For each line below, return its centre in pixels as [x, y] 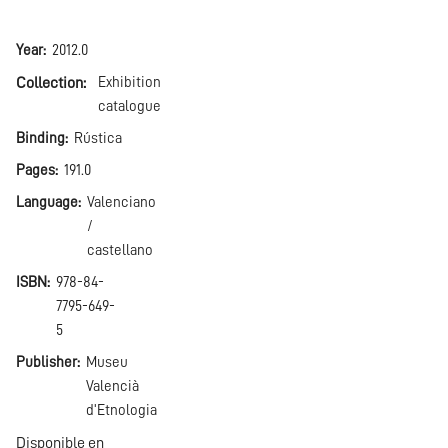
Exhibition [129, 82]
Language [47, 202]
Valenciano [121, 202]
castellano [120, 250]
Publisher [46, 362]
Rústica [98, 138]
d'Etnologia [121, 410]
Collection [49, 83]
